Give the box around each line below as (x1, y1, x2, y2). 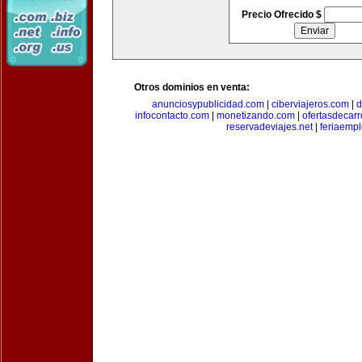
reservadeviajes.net (225, 121, 313, 133)
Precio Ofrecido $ (241, 9, 324, 20)
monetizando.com (217, 110, 295, 121)
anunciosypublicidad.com (151, 99, 264, 110)
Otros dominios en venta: (134, 82, 250, 93)
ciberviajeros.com (271, 99, 349, 110)
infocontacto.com (135, 110, 209, 121)
